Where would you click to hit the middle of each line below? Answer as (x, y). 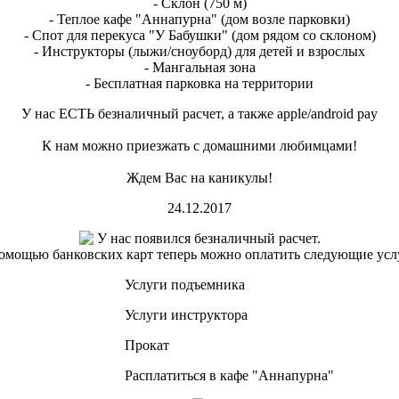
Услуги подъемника (183, 285)
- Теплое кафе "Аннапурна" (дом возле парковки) (199, 20)
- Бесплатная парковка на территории (199, 84)
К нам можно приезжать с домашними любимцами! (199, 146)
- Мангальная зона (199, 68)
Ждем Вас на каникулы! (199, 178)
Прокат (145, 346)
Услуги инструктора (184, 315)
